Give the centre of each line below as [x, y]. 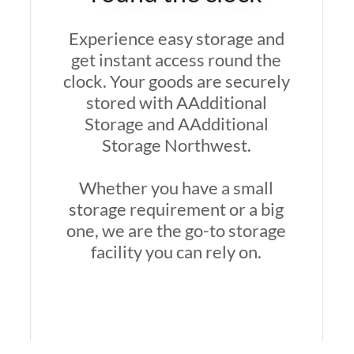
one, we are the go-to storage [177, 230]
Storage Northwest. [176, 145]
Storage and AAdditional [176, 124]
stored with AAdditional [176, 102]
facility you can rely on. [177, 252]
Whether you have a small [177, 188]
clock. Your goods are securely [176, 81]
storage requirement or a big [177, 209]
